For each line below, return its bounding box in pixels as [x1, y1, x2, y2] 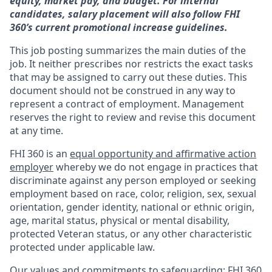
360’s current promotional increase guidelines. [10, 21, 228, 34]
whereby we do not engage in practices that [56, 160, 258, 174]
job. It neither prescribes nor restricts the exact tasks [10, 57, 253, 70]
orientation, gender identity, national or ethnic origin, [10, 200, 254, 214]
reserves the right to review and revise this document [10, 110, 256, 124]
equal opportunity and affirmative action [70, 147, 256, 160]
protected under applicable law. [10, 240, 155, 254]
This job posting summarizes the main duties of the [10, 44, 246, 57]
